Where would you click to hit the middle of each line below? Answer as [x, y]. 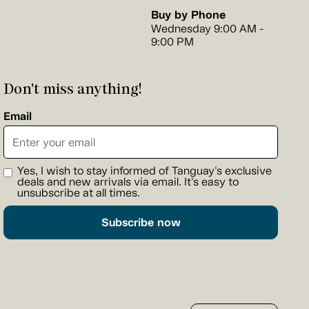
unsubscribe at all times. [79, 193]
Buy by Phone [188, 15]
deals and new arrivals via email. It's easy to [128, 182]
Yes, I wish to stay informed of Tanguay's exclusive [144, 171]
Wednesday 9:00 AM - [208, 29]
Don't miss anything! [73, 89]
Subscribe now [141, 223]
